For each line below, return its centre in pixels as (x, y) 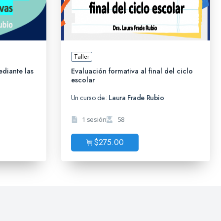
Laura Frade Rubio (136, 98)
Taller (81, 57)
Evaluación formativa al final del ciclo (132, 71)
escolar (83, 80)
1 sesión (94, 120)
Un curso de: (90, 98)
